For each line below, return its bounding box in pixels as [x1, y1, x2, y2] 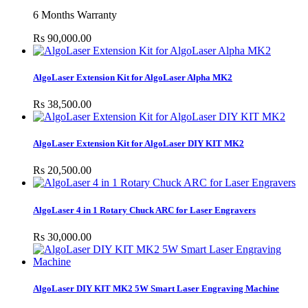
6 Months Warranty [33, 8, 120, 21]
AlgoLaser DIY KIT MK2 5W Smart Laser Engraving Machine [33, 283, 279, 294]
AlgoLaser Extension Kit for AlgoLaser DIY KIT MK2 [33, 138, 244, 149]
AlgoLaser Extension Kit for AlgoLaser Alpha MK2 [33, 71, 232, 82]
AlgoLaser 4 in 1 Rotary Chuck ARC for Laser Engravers [33, 204, 256, 215]
